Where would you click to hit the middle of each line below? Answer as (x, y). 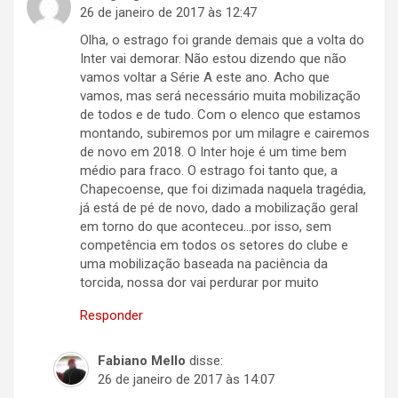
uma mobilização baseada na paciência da (204, 264)
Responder (111, 316)
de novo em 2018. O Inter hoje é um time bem (213, 152)
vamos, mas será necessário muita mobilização (220, 96)
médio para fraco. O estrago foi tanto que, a (209, 171)
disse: (206, 361)
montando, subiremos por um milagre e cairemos (225, 134)
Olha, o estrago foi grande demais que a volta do (222, 40)
